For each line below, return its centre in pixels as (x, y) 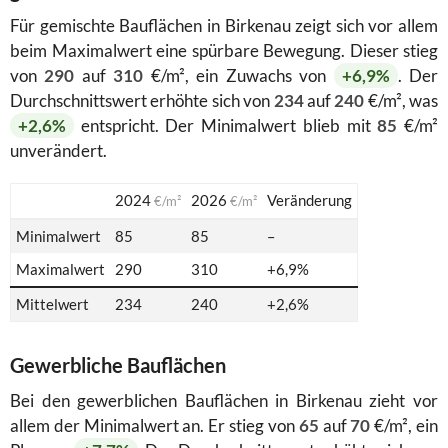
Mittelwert (52, 303)
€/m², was (401, 100)
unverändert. (58, 150)
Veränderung (309, 199)
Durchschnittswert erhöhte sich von (142, 100)
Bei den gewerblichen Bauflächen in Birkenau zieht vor (224, 400)
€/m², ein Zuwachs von (238, 75)
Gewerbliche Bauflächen (118, 364)
